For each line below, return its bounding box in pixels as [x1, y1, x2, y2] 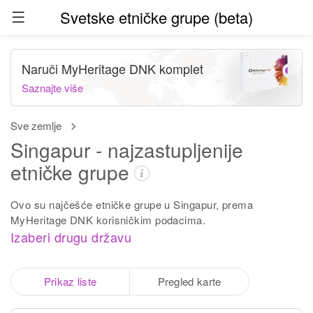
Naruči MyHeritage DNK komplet [22, 59, 203, 78]
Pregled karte [157, 274, 221, 289]
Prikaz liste [43, 274, 97, 289]
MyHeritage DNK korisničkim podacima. [10, 212, 206, 227]
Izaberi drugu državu [10, 228, 131, 246]
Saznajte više [22, 80, 83, 95]
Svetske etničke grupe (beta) [60, 6, 253, 28]
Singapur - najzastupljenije [10, 136, 243, 163]
